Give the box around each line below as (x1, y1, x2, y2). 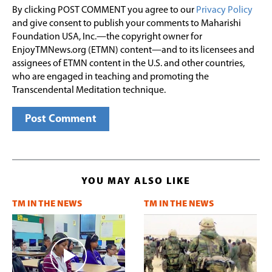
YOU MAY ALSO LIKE (81, 175, 191, 186)
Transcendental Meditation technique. (12, 85, 166, 95)
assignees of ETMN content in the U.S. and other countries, (12, 58, 245, 69)
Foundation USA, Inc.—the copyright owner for (12, 32, 202, 42)
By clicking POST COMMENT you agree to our (12, 5, 196, 15)
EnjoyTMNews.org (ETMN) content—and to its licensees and (12, 45, 254, 55)
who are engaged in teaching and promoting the (12, 72, 209, 82)
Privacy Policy (196, 5, 253, 15)
